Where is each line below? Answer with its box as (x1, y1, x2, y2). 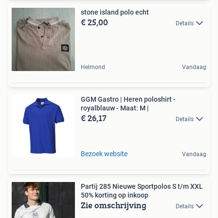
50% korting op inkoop (81, 191, 148, 199)
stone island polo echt (81, 8, 149, 16)
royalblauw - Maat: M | (81, 104, 149, 112)
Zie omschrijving (81, 198, 146, 212)
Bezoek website (81, 149, 127, 158)
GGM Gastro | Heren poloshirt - (81, 95, 176, 103)
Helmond (81, 63, 105, 71)
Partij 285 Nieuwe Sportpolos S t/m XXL (81, 182, 203, 190)
